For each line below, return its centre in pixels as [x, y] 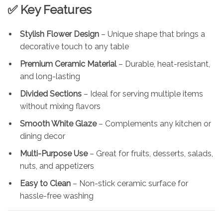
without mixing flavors [60, 106]
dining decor [43, 136]
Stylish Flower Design [59, 34]
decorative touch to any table [74, 46]
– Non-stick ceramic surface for [129, 183]
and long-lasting [50, 76]
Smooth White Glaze [58, 123]
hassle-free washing [57, 196]
